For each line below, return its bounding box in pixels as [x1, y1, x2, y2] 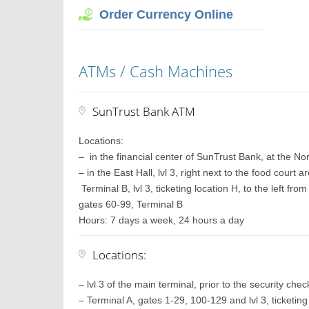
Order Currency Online [99, 8, 234, 21]
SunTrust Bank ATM [92, 103, 196, 119]
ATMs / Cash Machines [79, 61, 233, 81]
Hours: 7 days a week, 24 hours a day [79, 215, 245, 226]
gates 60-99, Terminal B [79, 199, 183, 210]
